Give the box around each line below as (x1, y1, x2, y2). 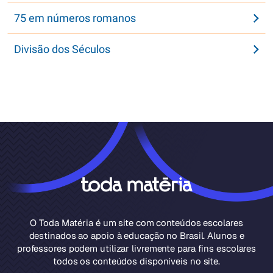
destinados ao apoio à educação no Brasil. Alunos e (29, 230, 244, 241)
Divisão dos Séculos (14, 43, 110, 55)
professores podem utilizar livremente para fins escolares (16, 243, 257, 254)
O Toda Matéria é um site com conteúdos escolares (30, 217, 243, 229)
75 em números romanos (14, 12, 136, 24)
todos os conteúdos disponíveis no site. (52, 255, 221, 267)
